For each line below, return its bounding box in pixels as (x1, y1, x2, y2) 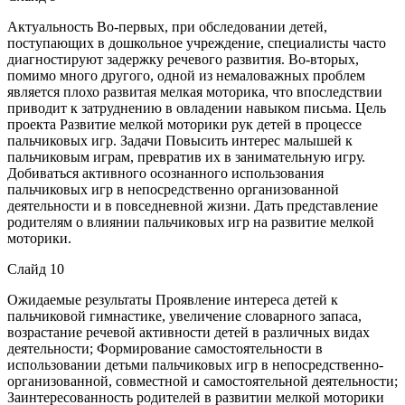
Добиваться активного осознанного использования (7, 165, 324, 181)
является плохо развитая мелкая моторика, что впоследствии (7, 83, 382, 99)
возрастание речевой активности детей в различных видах (7, 324, 370, 340)
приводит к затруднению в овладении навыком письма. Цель (7, 99, 386, 116)
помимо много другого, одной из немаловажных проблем (7, 67, 365, 83)
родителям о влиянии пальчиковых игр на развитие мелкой (7, 213, 374, 230)
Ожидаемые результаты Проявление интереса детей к (7, 291, 338, 307)
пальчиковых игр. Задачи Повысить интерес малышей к (7, 132, 353, 148)
